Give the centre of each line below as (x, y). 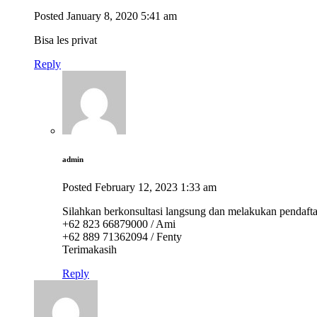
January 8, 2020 (102, 16)
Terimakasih (90, 249)
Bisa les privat (65, 40)
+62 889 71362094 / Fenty (122, 236)
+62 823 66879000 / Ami (119, 224)
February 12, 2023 (136, 187)
